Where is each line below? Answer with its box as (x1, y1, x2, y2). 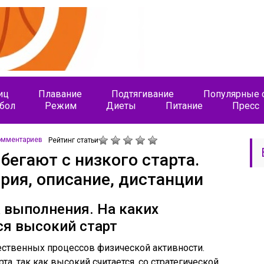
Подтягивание (111, 88, 174, 100)
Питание (166, 100, 203, 111)
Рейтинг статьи (48, 136, 98, 144)
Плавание (38, 88, 82, 100)
